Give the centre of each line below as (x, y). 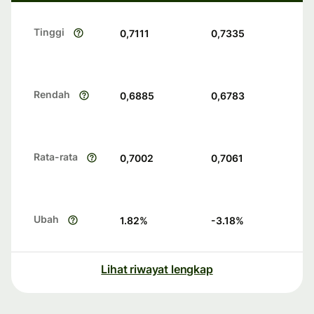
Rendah (52, 95)
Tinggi (49, 32)
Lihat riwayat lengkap (157, 269)
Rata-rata (56, 157)
